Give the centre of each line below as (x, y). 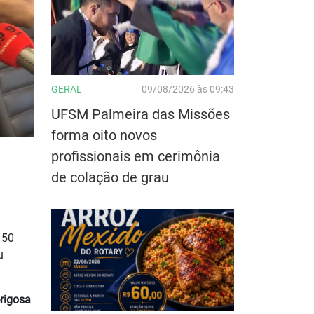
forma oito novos (104, 135)
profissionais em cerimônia (136, 156)
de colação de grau (110, 177)
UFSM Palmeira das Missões (141, 114)
